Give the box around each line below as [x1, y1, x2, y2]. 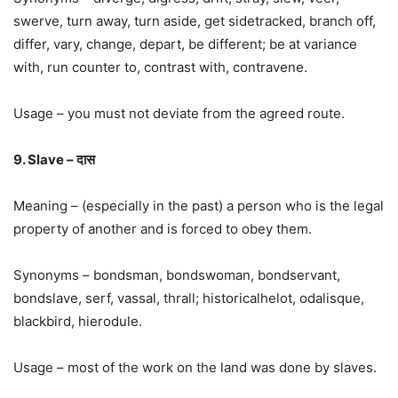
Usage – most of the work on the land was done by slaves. [13, 358, 377, 376]
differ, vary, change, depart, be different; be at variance [13, 35, 357, 52]
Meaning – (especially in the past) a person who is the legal [13, 196, 384, 214]
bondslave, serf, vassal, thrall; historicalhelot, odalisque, [13, 289, 364, 306]
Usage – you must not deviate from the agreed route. [13, 104, 345, 122]
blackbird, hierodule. [13, 312, 142, 330]
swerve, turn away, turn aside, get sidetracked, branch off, [13, 12, 376, 29]
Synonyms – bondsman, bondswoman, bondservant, [13, 266, 340, 283]
